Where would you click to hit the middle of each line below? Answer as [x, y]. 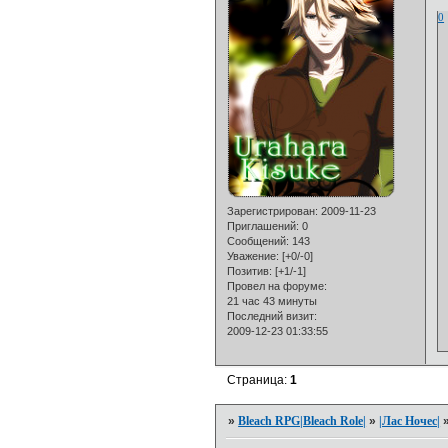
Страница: [259, 379]
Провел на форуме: [277, 285]
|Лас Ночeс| [410, 421]
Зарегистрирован [271, 210]
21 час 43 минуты [272, 300]
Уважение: [253, 255]
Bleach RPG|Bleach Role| [302, 421]
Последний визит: [272, 315]
